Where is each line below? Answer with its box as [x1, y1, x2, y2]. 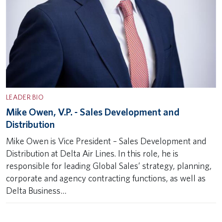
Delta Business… [6, 185, 66, 196]
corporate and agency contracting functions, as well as [6, 173, 206, 183]
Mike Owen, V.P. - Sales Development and [6, 106, 179, 118]
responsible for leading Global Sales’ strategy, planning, [6, 161, 212, 171]
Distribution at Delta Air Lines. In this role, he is [6, 148, 178, 159]
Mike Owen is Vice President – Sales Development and [6, 136, 206, 146]
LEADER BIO [6, 93, 44, 101]
